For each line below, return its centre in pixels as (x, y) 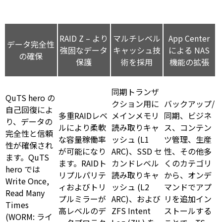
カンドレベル (135, 163)
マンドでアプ (188, 187)
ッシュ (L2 (130, 187)
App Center (189, 38)
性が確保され (29, 145)
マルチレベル (137, 38)
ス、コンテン (188, 127)
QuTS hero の (30, 97)
